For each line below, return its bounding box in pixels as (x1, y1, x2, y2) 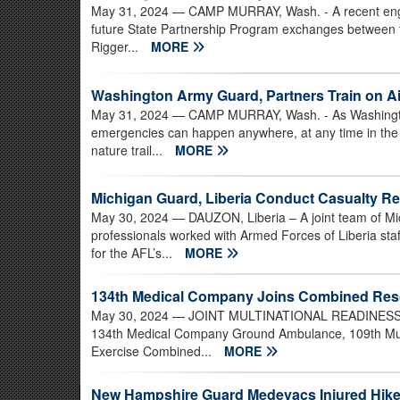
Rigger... (91, 37, 142, 55)
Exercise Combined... (91, 342, 215, 361)
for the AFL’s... (91, 244, 176, 262)
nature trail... (91, 140, 166, 159)
